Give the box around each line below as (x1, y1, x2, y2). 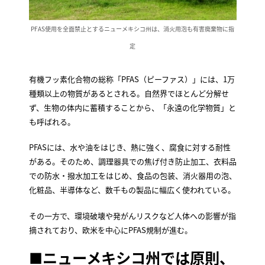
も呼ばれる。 (28, 115, 75, 127)
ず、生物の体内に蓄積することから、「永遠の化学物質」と (28, 101, 236, 113)
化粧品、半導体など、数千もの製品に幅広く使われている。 (28, 184, 235, 196)
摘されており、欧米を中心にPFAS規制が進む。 (28, 224, 192, 235)
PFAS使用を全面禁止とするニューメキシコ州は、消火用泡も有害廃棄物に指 (31, 24, 234, 33)
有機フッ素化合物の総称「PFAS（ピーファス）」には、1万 (28, 73, 235, 85)
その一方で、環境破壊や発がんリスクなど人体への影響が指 (28, 209, 236, 221)
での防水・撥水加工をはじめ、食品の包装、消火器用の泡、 (28, 170, 237, 182)
